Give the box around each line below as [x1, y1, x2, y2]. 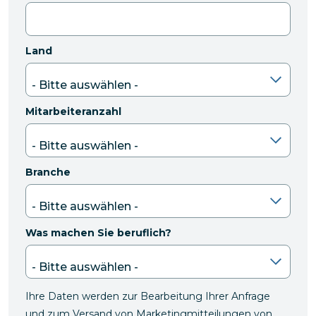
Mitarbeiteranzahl [25, 104, 121, 118]
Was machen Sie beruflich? [25, 226, 171, 239]
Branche [25, 165, 71, 178]
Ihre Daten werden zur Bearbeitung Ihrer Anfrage [25, 289, 270, 303]
